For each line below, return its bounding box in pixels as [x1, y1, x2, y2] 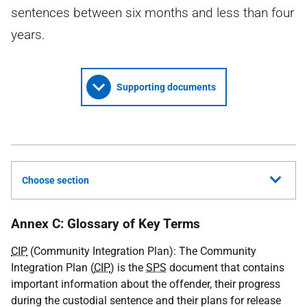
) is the [110, 261, 146, 274]
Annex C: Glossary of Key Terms [11, 216, 200, 232]
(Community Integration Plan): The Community [27, 245, 256, 258]
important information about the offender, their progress [11, 278, 280, 291]
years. [11, 27, 45, 42]
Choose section [22, 175, 89, 186]
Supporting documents [116, 82, 216, 93]
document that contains [167, 261, 284, 274]
